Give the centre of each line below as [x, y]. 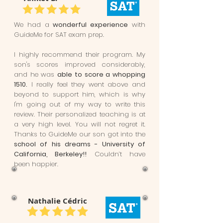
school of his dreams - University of [80, 144]
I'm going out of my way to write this [80, 104]
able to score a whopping [102, 74]
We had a [34, 25]
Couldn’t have [116, 154]
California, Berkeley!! [51, 154]
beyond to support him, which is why [80, 94]
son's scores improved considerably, [80, 64]
